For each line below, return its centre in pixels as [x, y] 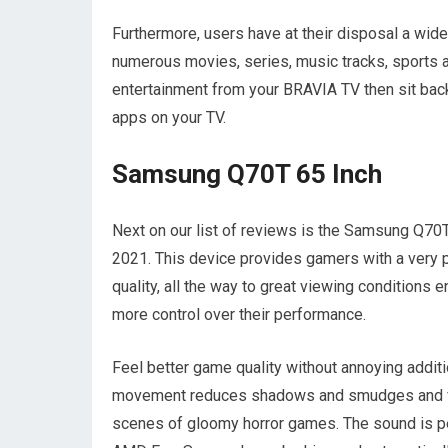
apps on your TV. [169, 117]
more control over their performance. [239, 314]
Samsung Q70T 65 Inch [247, 173]
